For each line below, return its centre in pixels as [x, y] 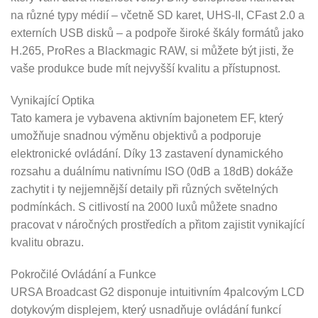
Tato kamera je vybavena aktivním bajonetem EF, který [147, 118]
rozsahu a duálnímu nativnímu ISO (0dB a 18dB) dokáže [152, 171]
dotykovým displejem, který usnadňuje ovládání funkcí [146, 309]
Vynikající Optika [53, 100]
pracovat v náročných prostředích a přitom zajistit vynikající [158, 224]
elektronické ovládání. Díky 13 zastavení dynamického [147, 153]
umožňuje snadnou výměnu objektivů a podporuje [136, 136]
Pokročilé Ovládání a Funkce [83, 274]
